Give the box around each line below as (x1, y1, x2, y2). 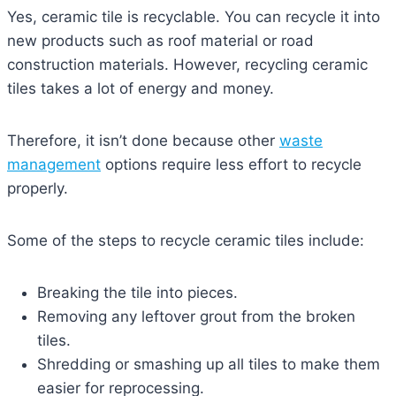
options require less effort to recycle (101, 156, 362, 174)
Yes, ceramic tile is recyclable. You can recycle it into (7, 8, 380, 27)
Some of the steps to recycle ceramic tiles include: (7, 232, 364, 250)
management (7, 156, 101, 174)
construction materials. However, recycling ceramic (7, 56, 368, 74)
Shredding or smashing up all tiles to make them (37, 355, 380, 374)
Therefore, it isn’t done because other (7, 132, 279, 150)
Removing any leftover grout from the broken (37, 308, 355, 326)
